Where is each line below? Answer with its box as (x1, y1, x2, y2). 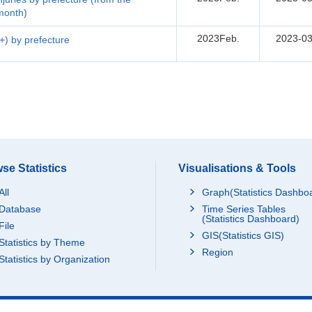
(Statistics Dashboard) (202, 213, 299, 224)
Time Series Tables (202, 203, 286, 214)
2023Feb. (196, 33, 240, 44)
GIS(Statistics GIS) (202, 230, 284, 241)
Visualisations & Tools (178, 162, 296, 174)
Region (202, 247, 233, 258)
